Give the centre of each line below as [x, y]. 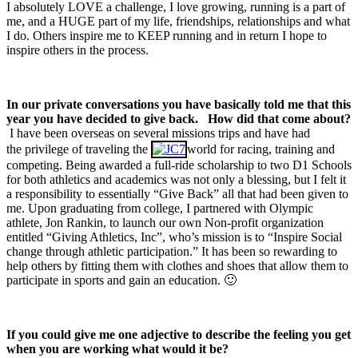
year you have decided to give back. [104, 119]
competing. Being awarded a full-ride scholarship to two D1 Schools [179, 165]
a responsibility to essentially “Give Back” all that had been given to [177, 194]
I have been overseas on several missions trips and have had [158, 133]
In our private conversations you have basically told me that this [179, 105]
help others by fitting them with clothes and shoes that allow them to [177, 266]
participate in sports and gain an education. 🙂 [121, 280]
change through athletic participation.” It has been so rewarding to [172, 252]
